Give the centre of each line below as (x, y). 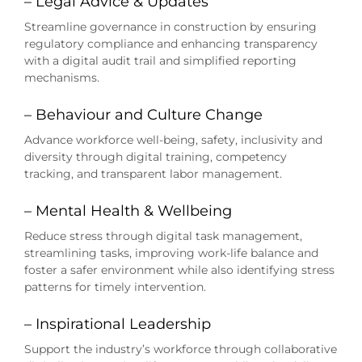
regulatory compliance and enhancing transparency (170, 44)
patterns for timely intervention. (115, 287)
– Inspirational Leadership (117, 324)
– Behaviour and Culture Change (143, 115)
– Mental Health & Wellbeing (128, 211)
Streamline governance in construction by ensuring (170, 27)
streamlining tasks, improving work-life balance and (171, 253)
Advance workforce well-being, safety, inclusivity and (173, 140)
